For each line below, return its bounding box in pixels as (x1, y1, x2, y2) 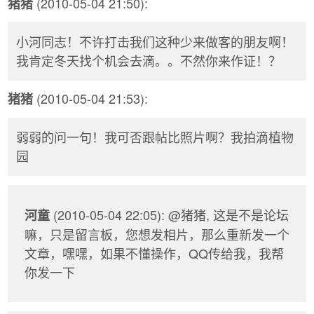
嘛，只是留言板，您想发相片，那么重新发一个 (25, 224, 289, 243)
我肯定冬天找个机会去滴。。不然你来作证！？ (16, 51, 281, 70)
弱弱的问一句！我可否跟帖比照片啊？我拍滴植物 (16, 128, 294, 146)
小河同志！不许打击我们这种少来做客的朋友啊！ (16, 32, 294, 51)
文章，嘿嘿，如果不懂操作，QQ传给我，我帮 (25, 243, 284, 262)
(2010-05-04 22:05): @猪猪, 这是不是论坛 (50, 205, 289, 224)
